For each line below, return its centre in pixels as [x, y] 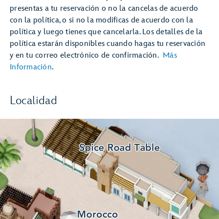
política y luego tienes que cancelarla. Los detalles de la [106, 32]
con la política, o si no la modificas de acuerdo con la [101, 20]
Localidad [33, 100]
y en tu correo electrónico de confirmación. [86, 55]
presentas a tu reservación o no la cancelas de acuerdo [104, 9]
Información [31, 67]
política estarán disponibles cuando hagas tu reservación [108, 44]
